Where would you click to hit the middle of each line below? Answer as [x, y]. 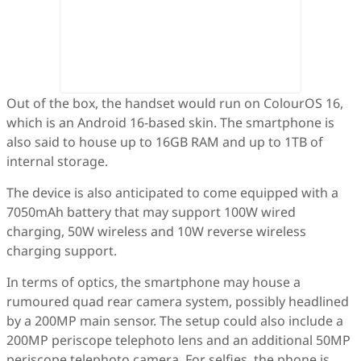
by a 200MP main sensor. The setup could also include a [175, 321]
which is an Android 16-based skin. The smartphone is [170, 123]
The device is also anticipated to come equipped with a [172, 193]
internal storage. [57, 162]
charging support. [62, 251]
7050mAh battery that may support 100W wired [151, 212]
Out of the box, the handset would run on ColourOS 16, [175, 104]
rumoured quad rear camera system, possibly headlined [178, 302]
